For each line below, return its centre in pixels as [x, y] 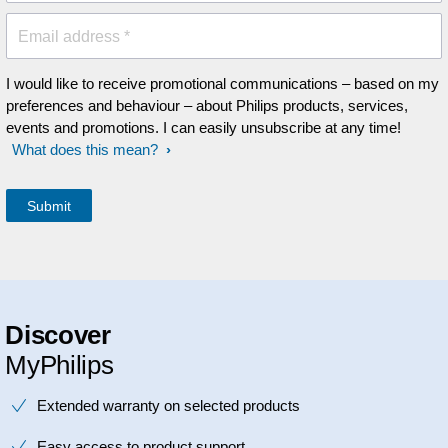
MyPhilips [59, 365]
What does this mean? [85, 149]
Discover [61, 335]
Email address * [74, 36]
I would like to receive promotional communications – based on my [222, 83]
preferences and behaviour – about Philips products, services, [207, 105]
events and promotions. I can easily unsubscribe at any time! [203, 127]
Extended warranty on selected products [168, 405]
